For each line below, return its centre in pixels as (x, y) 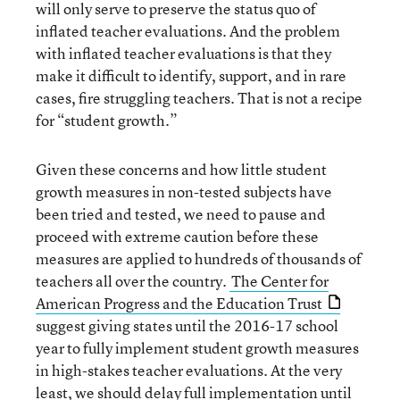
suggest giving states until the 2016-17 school (187, 325)
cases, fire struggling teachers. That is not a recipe (199, 98)
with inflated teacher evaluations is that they (183, 53)
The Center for (280, 281)
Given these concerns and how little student (181, 169)
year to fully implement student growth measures (197, 348)
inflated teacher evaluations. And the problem (188, 31)
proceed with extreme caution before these (177, 236)
